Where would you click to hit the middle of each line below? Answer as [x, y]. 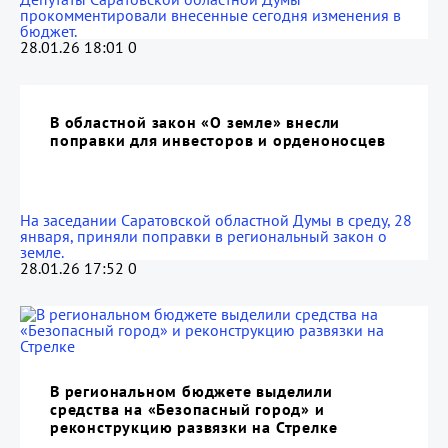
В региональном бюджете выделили [191, 391]
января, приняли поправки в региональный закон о [203, 236]
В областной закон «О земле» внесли [195, 122]
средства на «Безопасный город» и [187, 409]
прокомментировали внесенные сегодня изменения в [210, 15]
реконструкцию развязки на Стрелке [194, 427]
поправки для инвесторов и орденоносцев [218, 140]
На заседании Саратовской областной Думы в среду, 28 [216, 220]
